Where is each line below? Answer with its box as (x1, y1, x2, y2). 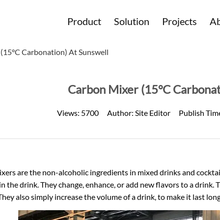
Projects (162, 15, 197, 27)
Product (67, 15, 102, 27)
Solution (114, 15, 150, 27)
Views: (56, 108, 81, 117)
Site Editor (135, 108, 170, 117)
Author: (107, 108, 135, 117)
